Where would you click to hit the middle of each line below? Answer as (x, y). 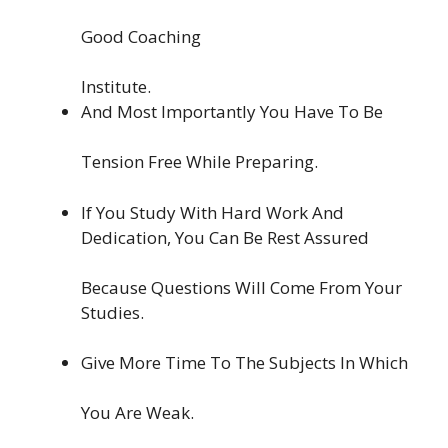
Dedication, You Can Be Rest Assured (225, 237)
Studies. (112, 312)
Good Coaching (141, 37)
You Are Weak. (137, 413)
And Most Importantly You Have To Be (232, 112)
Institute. (116, 87)
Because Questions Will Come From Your (241, 287)
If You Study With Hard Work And (212, 212)
